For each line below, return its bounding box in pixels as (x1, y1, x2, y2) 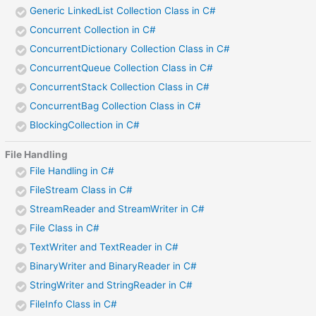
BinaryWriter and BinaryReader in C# (30, 260, 197, 272)
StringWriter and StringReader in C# (30, 279, 193, 291)
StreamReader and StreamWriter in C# (30, 202, 205, 214)
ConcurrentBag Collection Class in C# (30, 99, 202, 111)
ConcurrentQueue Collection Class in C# (30, 61, 214, 73)
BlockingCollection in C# (30, 119, 140, 130)
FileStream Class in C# (30, 183, 133, 195)
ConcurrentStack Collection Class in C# (30, 80, 210, 92)
